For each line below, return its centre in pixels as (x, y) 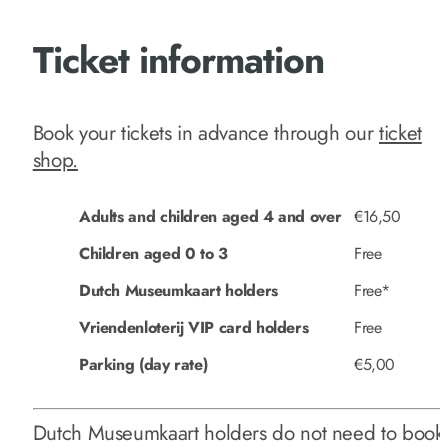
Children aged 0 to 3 (153, 254)
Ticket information (178, 59)
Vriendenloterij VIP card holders (193, 328)
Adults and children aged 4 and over (210, 217)
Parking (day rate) (143, 365)
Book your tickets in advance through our (205, 132)
